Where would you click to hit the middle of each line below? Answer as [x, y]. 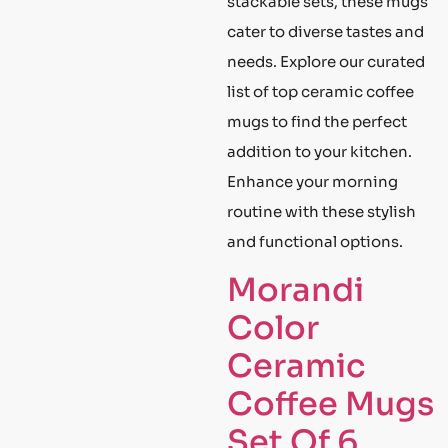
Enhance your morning [312, 181]
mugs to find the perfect [317, 121]
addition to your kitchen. [319, 151]
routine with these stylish [321, 211]
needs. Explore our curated [326, 61]
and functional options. [315, 241]
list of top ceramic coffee [320, 91]
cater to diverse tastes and [325, 31]
